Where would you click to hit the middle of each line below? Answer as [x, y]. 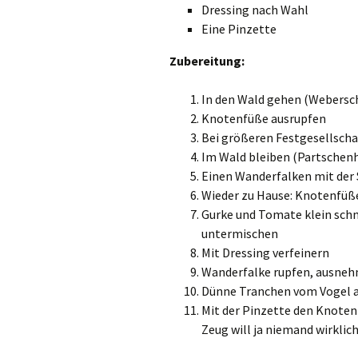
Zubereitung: [207, 61]
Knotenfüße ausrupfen [264, 119]
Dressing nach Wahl [255, 10]
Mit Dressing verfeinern [265, 253]
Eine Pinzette [239, 29]
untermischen [240, 234]
